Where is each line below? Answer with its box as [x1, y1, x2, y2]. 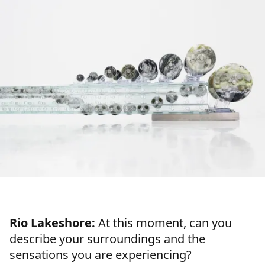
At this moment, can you [95, 215, 232, 231]
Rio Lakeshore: [9, 215, 95, 231]
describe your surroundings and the [9, 231, 205, 247]
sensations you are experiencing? [9, 247, 192, 263]
